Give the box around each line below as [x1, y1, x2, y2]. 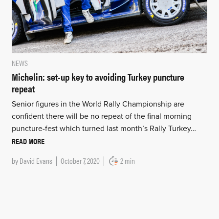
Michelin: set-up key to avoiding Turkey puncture [11, 69, 184, 84]
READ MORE [11, 135, 44, 147]
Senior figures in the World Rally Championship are [11, 99, 184, 109]
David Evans [19, 154, 52, 166]
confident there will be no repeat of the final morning [11, 111, 192, 121]
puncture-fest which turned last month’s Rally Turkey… [11, 123, 196, 133]
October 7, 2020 [60, 154, 100, 166]
